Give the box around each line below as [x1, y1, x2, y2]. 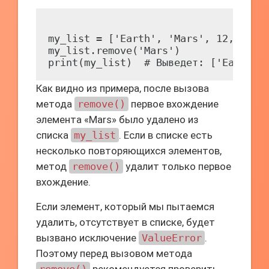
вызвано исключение [36, 232, 139, 244]
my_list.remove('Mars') [48, 44, 180, 56]
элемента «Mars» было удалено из [36, 113, 199, 125]
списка [36, 129, 71, 141]
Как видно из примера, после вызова [36, 82, 209, 94]
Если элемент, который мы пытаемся [36, 201, 214, 213]
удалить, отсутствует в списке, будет [36, 216, 215, 228]
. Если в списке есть [119, 129, 213, 141]
